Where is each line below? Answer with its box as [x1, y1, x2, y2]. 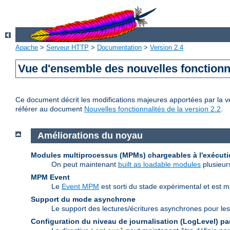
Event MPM [62, 182, 99, 190]
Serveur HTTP [46, 44, 89, 52]
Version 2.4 [150, 44, 183, 52]
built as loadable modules [118, 160, 201, 168]
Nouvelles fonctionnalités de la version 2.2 [84, 105, 221, 113]
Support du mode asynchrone [31, 195, 136, 203]
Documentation [97, 44, 142, 52]
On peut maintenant [51, 160, 118, 168]
